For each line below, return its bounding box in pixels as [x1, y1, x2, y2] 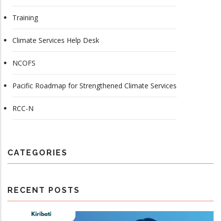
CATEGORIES [7, 148, 68, 158]
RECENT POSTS [7, 185, 80, 195]
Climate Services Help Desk [12, 36, 99, 45]
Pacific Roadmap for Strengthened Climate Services [12, 81, 177, 91]
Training [12, 13, 38, 23]
